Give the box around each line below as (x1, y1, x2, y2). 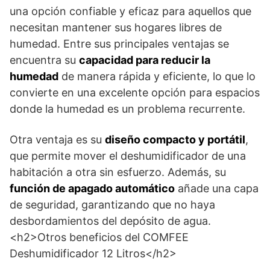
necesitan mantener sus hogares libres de (10, 21, 222, 34)
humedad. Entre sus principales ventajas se (10, 37, 229, 50)
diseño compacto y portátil (105, 133, 245, 146)
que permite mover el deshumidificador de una (10, 149, 246, 162)
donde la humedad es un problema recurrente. (10, 102, 245, 115)
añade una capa (175, 182, 259, 195)
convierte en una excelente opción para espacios (10, 86, 260, 99)
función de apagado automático (10, 182, 175, 195)
